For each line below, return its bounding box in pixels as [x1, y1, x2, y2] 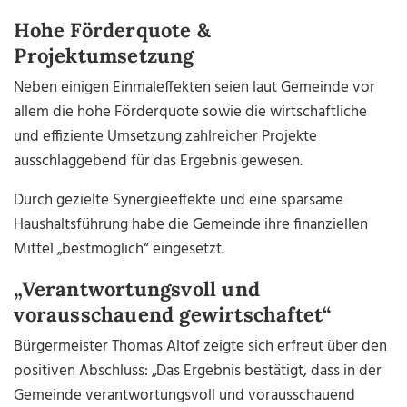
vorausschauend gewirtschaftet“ [14, 302, 332, 328]
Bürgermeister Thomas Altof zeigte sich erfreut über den [14, 334, 388, 360]
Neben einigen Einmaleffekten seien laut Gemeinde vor [14, 75, 376, 101]
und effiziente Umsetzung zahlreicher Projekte [14, 124, 318, 150]
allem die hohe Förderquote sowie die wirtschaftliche [14, 100, 368, 125]
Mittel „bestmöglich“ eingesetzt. [14, 237, 225, 263]
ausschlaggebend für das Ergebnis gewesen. [14, 149, 303, 174]
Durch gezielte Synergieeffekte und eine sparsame [14, 188, 344, 213]
